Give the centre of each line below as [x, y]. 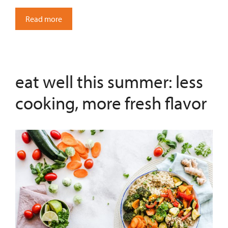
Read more [44, 19]
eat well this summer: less [109, 81]
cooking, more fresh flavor [111, 103]
